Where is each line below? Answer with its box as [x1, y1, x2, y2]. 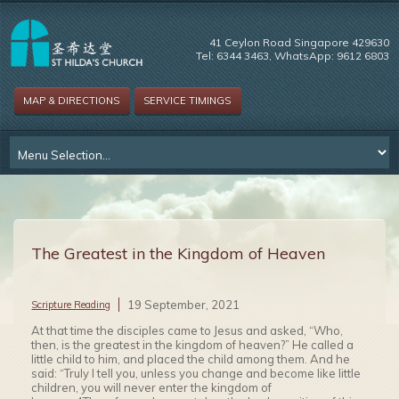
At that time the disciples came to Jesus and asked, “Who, [31, 323, 344, 338]
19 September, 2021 [127, 297, 240, 312]
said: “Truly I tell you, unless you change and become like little [31, 366, 362, 380]
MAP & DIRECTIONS [23, 94, 120, 107]
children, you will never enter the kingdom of [31, 380, 273, 395]
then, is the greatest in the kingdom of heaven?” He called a [31, 338, 354, 352]
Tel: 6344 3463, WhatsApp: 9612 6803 [195, 49, 389, 62]
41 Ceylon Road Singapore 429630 [208, 36, 389, 49]
